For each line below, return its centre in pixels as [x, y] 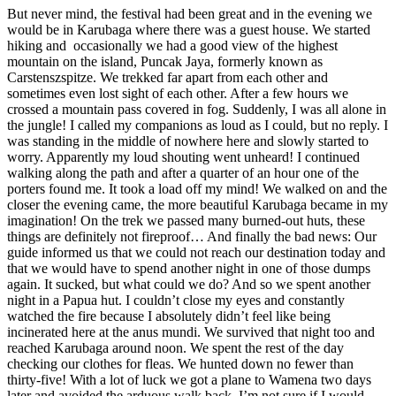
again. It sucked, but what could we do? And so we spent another [189, 284]
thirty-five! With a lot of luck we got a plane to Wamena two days [189, 379]
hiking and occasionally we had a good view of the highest [172, 45]
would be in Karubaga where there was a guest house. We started [189, 29]
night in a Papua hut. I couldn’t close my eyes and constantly [176, 300]
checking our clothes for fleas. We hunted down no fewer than [180, 363]
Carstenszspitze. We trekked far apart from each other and [168, 77]
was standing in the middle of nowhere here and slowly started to [188, 141]
